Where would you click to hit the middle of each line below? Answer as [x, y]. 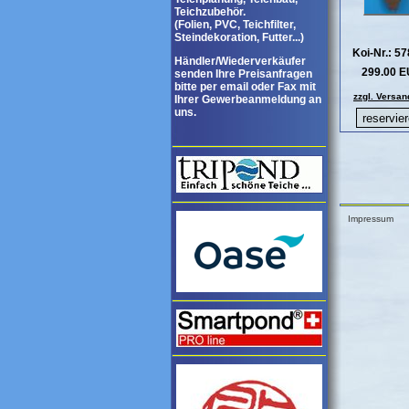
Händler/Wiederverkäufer [240, 61]
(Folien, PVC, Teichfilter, [235, 25]
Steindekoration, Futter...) [239, 37]
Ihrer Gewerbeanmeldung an [248, 100]
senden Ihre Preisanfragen [243, 74]
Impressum [370, 219]
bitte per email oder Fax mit [245, 87]
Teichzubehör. [210, 12]
